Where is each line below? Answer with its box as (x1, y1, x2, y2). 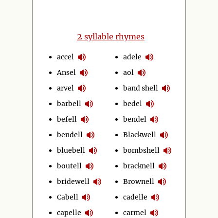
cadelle (123, 192, 148, 201)
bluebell (57, 145, 85, 155)
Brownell (123, 177, 155, 186)
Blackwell (123, 130, 157, 139)
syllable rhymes (82, 32, 145, 41)
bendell (57, 130, 83, 139)
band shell (123, 83, 159, 92)
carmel (123, 208, 147, 217)
